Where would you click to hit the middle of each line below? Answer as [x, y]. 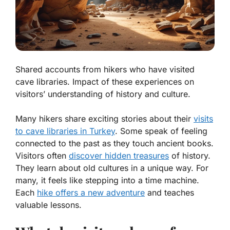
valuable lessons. [49, 205]
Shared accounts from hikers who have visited [105, 69]
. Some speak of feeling [161, 131]
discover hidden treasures [119, 155]
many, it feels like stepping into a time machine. [107, 180]
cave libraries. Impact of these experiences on [105, 81]
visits [203, 118]
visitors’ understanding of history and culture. [103, 94]
